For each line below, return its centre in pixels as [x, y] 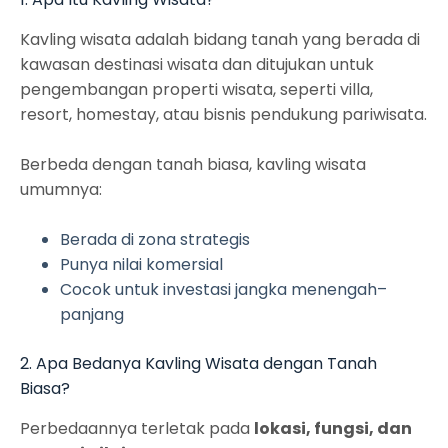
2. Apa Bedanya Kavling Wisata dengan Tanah [198, 363]
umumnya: [61, 189]
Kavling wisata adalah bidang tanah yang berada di [220, 39]
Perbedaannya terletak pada [137, 428]
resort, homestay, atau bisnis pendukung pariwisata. [223, 114]
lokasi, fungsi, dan [333, 428]
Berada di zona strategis [155, 239]
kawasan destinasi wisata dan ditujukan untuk [197, 64]
